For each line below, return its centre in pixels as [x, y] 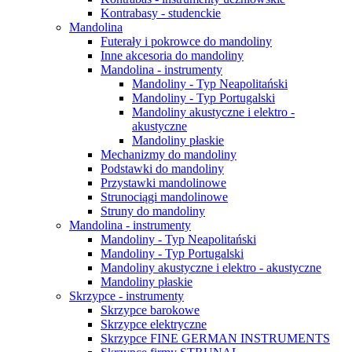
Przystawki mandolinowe [163, 183]
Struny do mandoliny [153, 211]
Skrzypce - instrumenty [126, 296]
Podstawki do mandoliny [162, 169]
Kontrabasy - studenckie [161, 13]
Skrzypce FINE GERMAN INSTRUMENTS [215, 338]
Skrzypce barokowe [150, 310]
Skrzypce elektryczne [154, 324]
